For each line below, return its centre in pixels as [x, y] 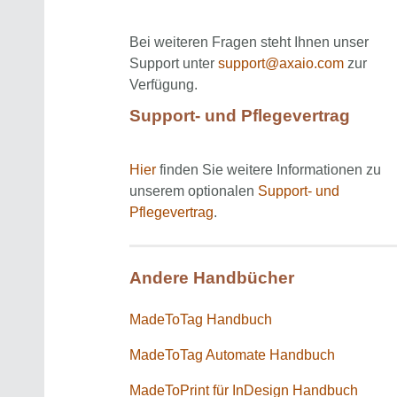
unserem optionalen [194, 191]
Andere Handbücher [212, 277]
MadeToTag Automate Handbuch [232, 354]
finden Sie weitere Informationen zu [269, 169]
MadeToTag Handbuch [201, 319]
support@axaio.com [281, 63]
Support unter [174, 63]
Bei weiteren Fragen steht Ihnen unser [249, 42]
